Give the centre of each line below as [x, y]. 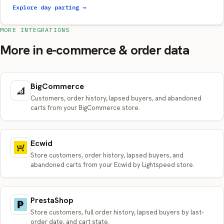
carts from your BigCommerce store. [85, 108]
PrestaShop [52, 200]
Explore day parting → [49, 7]
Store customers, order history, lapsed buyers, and [107, 155]
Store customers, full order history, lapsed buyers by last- [117, 212]
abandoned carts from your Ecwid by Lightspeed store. [112, 165]
